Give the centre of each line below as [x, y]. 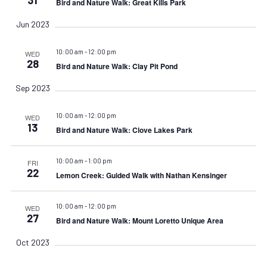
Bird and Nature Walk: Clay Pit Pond [117, 66]
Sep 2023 [32, 88]
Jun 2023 [32, 24]
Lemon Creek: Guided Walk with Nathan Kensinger [141, 175]
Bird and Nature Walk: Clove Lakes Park [124, 130]
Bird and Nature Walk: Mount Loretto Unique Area [139, 220]
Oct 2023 [32, 242]
